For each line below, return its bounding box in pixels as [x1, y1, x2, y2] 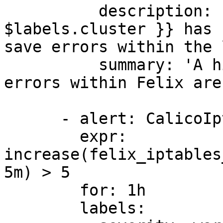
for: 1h [4, 181, 80, 199]
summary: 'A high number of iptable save [4, 56, 99, 74]
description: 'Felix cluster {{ [4, 2, 99, 20]
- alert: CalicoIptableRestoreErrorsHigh [4, 110, 61, 127]
